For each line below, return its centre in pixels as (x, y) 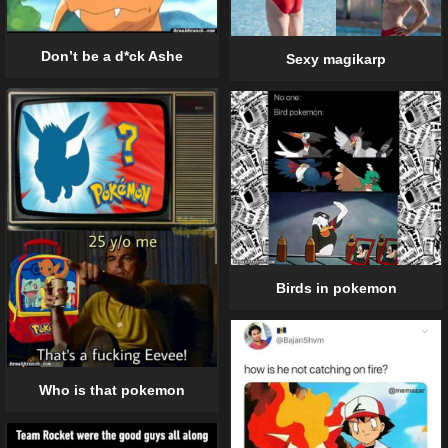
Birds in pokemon (336, 287)
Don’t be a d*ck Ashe (112, 55)
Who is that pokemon (112, 390)
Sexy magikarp (336, 58)
